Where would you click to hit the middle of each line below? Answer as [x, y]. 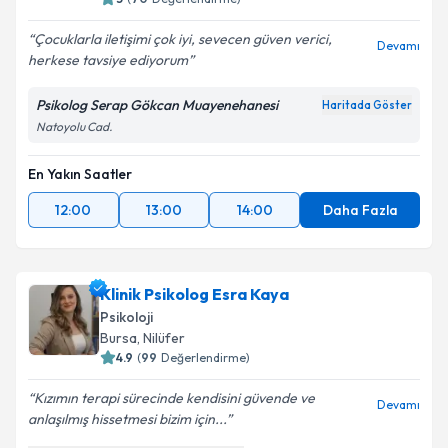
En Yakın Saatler [80, 174]
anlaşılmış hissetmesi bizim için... [127, 419]
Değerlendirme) [205, 357]
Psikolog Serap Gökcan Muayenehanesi [157, 105]
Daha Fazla [360, 210]
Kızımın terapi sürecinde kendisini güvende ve [174, 398]
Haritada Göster [367, 105]
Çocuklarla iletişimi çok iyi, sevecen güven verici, [183, 39]
